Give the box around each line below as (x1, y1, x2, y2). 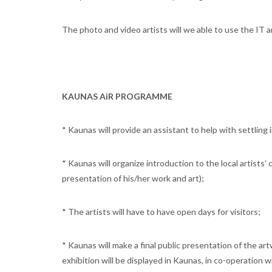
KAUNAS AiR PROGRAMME (62, 91, 172, 102)
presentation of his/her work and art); (62, 173, 204, 184)
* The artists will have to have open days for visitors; (62, 206, 260, 217)
